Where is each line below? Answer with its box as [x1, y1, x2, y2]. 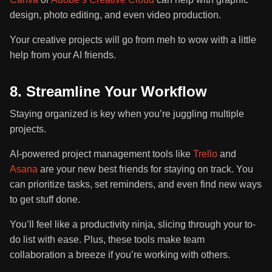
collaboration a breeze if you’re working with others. [10, 250, 230, 260]
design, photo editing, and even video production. [10, 10, 221, 21]
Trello [193, 149, 217, 160]
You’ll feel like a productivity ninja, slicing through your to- [10, 219, 256, 230]
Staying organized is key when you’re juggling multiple [10, 109, 244, 120]
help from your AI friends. [10, 50, 116, 61]
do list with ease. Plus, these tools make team [10, 234, 205, 245]
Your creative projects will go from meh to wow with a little [10, 35, 256, 46]
